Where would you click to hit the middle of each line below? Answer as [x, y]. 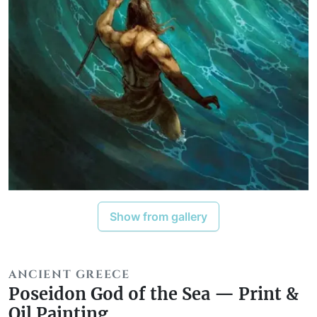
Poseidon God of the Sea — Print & [154, 294]
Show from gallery [158, 217]
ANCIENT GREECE [69, 275]
